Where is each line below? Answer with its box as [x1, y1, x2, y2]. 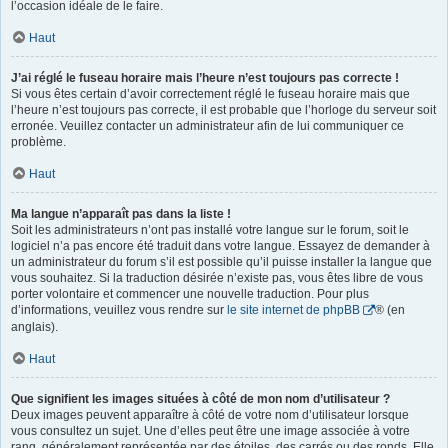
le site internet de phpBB [227, 303, 360, 317]
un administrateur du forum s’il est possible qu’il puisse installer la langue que [11, 255, 432, 269]
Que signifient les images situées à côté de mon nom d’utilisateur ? [11, 391, 390, 406]
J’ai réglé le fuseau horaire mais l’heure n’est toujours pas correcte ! [11, 71, 399, 85]
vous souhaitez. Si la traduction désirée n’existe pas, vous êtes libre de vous [11, 271, 423, 285]
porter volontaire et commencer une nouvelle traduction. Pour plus [11, 287, 369, 301]
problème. [11, 135, 66, 149]
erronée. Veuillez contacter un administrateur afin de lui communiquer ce [11, 119, 404, 133]
